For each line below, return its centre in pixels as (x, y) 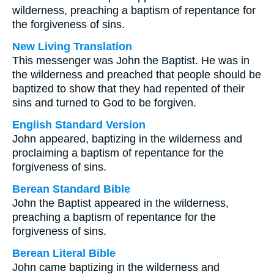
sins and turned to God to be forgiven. (104, 103)
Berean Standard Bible (71, 189)
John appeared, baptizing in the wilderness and (127, 139)
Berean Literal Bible (64, 253)
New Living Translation (72, 46)
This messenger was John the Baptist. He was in (131, 61)
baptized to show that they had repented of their (128, 89)
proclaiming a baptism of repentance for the (118, 153)
